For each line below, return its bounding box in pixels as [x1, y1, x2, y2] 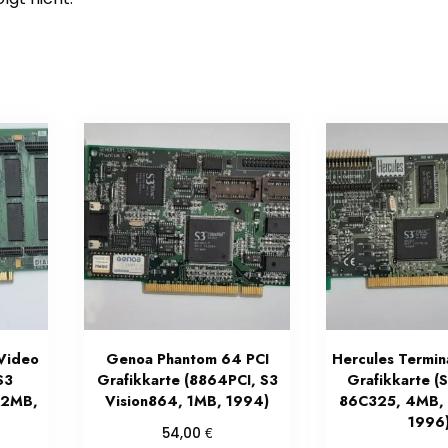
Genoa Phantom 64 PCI [105, 349, 269, 370]
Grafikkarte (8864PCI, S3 [96, 370, 278, 391]
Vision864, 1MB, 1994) [105, 391, 270, 412]
